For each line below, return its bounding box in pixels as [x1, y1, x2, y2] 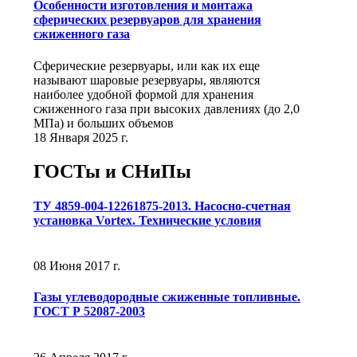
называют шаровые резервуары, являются [33, 73, 260, 87]
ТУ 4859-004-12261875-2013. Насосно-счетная [33, 198, 291, 213]
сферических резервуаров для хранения [33, 13, 261, 27]
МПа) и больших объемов [33, 116, 174, 130]
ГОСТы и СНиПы [33, 160, 191, 182]
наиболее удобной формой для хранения [33, 87, 253, 101]
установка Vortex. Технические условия [33, 213, 261, 227]
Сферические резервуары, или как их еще [33, 58, 260, 73]
